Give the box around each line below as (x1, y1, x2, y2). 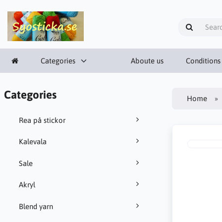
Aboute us (131, 56, 164, 65)
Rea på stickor (18, 115, 65, 124)
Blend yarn (18, 202, 53, 211)
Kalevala (18, 137, 47, 146)
